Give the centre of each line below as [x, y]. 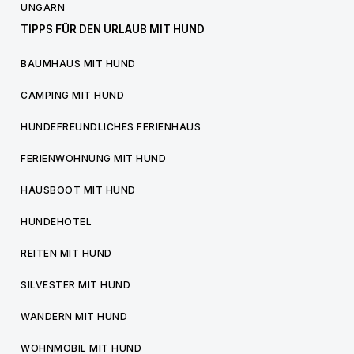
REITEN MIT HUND [66, 253]
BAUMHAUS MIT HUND [78, 64]
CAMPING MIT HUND [72, 95]
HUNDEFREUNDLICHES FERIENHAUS [111, 127]
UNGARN [43, 8]
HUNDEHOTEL [56, 222]
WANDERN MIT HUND [74, 316]
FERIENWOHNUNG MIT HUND [93, 158]
